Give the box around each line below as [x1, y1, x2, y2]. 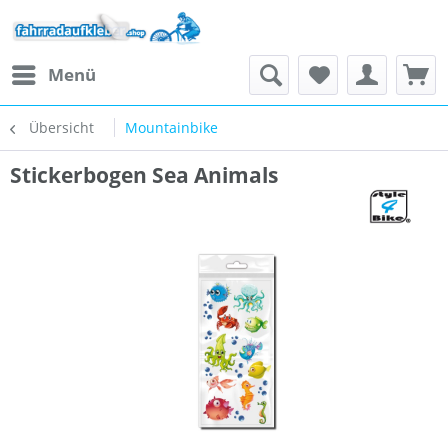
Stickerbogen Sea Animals [10, 161, 278, 189]
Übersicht [29, 118, 94, 137]
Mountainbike [125, 118, 218, 137]
